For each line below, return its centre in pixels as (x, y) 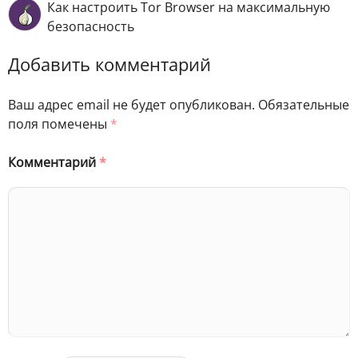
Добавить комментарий (109, 65)
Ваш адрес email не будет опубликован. (131, 104)
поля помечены (59, 123)
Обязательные (304, 104)
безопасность (91, 27)
